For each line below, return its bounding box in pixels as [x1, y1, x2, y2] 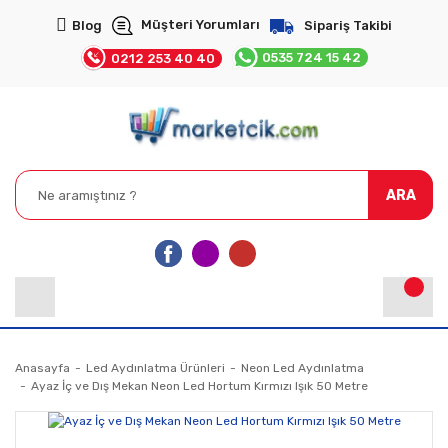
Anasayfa [15, 361, 70, 376]
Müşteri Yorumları [141, 17, 261, 32]
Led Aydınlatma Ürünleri [86, 361, 225, 376]
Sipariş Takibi [303, 17, 392, 33]
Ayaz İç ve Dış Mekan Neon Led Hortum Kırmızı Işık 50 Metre [31, 379, 368, 394]
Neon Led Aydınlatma [241, 361, 364, 376]
